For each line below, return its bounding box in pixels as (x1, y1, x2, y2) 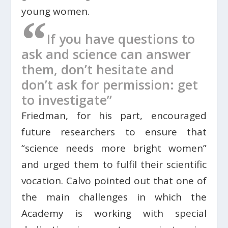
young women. (21, 4, 90, 18)
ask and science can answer (21, 45, 191, 63)
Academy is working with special (21, 206, 207, 220)
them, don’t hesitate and (21, 60, 175, 78)
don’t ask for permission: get (21, 75, 198, 93)
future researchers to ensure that (21, 125, 207, 138)
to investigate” (21, 91, 112, 108)
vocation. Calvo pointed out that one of (21, 174, 207, 187)
